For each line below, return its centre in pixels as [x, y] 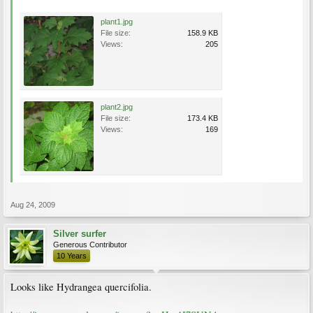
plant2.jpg [117, 107]
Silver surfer [80, 234]
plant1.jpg [117, 22]
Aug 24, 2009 [33, 205]
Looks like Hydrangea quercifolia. [81, 287]
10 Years [72, 256]
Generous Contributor [90, 245]
